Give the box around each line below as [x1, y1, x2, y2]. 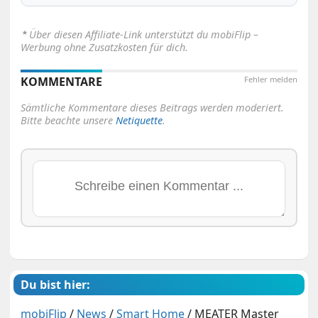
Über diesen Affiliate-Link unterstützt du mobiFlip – [29, 27, 259, 41]
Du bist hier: [21, 276, 91, 292]
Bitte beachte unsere [21, 113, 116, 127]
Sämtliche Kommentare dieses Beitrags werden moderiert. [21, 100, 285, 114]
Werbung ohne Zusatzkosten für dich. [21, 40, 189, 54]
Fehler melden [243, 73, 297, 84]
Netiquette [116, 113, 163, 127]
